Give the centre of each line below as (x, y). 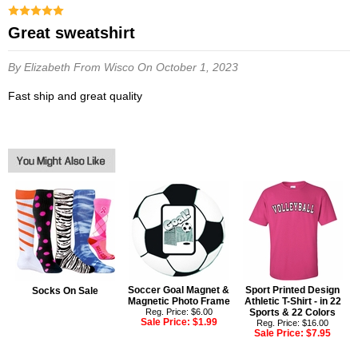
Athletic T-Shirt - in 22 (292, 302)
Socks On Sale (65, 291)
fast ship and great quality (79, 96)
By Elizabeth (41, 68)
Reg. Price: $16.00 (293, 323)
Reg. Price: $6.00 (179, 312)
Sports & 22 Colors (293, 313)
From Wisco (105, 68)
